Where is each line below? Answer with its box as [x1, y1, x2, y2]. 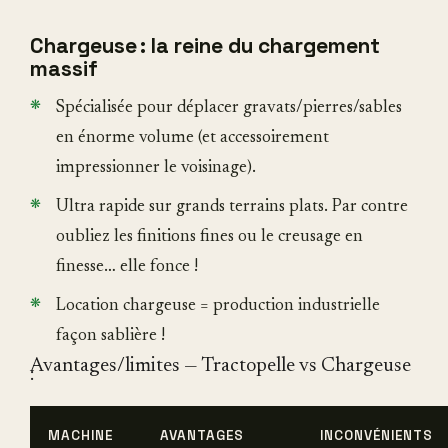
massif [30, 54, 98, 82]
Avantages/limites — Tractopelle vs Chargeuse [30, 355, 411, 376]
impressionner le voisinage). [56, 159, 256, 177]
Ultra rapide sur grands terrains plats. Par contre [56, 198, 408, 216]
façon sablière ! [56, 327, 165, 345]
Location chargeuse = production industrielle [56, 297, 380, 315]
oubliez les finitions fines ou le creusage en [56, 228, 363, 246]
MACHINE [48, 426, 113, 444]
